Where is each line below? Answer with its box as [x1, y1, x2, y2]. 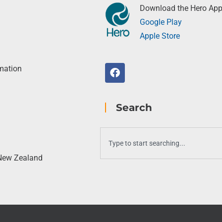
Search [116, 102, 152, 113]
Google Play [140, 17, 182, 27]
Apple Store [140, 31, 180, 41]
